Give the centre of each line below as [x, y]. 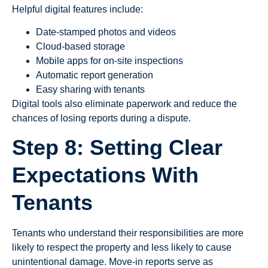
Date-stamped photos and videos [106, 32]
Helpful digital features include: [77, 9]
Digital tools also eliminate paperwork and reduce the [124, 104]
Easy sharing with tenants [90, 90]
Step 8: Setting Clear [117, 148]
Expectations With [105, 175]
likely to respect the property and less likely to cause [122, 248]
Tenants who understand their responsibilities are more [128, 233]
